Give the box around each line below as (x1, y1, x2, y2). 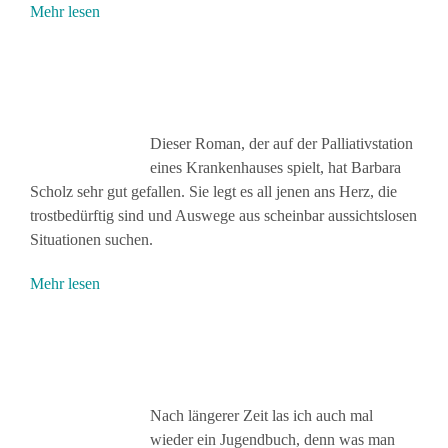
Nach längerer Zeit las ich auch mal (150, 407, 373, 425)
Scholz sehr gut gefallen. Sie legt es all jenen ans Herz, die (30, 183, 397, 201)
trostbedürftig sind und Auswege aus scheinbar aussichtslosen (30, 207, 417, 225)
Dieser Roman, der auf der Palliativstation (150, 135, 413, 153)
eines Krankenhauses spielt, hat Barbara (150, 159, 401, 177)
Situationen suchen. (30, 231, 153, 249)
